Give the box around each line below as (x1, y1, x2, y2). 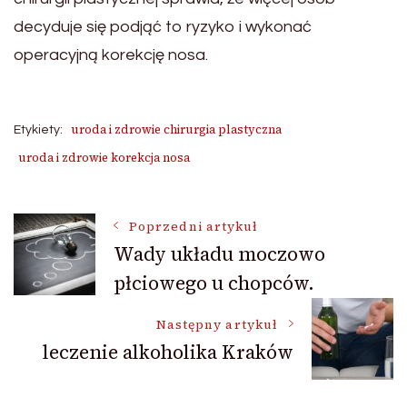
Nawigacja (13, 213, 192, 263)
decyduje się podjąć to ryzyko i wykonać (14, 17, 312, 35)
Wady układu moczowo (114, 240, 325, 267)
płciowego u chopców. (114, 269, 314, 296)
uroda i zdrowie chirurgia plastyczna (71, 121, 282, 137)
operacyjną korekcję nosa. (14, 45, 208, 64)
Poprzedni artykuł (129, 217, 259, 235)
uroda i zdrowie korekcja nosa (18, 149, 190, 165)
